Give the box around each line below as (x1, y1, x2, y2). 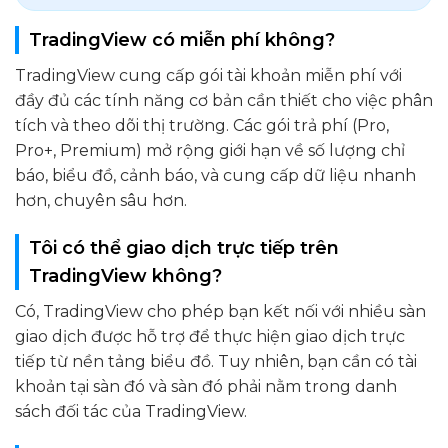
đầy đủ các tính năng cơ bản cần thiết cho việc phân (15, 90, 433, 110)
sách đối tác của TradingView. (15, 401, 247, 421)
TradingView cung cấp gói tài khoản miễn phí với (15, 65, 402, 85)
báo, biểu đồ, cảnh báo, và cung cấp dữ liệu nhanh (15, 165, 416, 185)
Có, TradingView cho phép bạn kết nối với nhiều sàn (15, 301, 426, 321)
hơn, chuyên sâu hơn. (15, 190, 187, 210)
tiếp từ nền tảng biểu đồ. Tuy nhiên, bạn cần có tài (15, 351, 417, 371)
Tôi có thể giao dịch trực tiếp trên (29, 236, 339, 259)
